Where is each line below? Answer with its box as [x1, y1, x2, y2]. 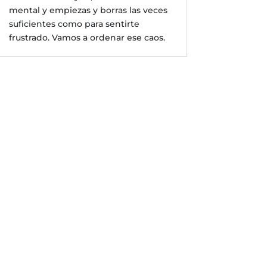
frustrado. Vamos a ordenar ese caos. [8, 32, 165, 43]
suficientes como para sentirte [8, 18, 139, 29]
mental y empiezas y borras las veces [8, 4, 167, 15]
